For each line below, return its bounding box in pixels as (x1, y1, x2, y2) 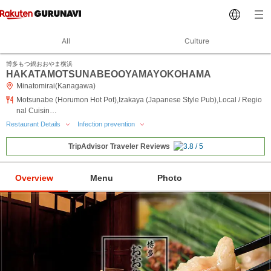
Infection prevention (77, 120, 137, 128)
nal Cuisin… (16, 106, 57, 115)
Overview (15, 172, 53, 183)
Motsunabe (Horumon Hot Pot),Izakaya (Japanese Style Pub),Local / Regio (16, 96, 262, 104)
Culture (184, 36, 209, 45)
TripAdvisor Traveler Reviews (68, 142, 170, 151)
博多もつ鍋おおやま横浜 (6, 60, 73, 67)
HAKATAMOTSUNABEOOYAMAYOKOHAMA (6, 69, 211, 79)
